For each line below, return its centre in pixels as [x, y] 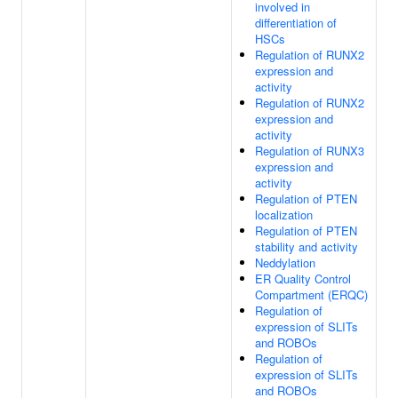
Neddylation [285, 263]
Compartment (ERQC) [311, 295]
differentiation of [296, 23]
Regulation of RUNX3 [310, 151]
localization [284, 215]
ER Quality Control [303, 279]
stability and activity [306, 247]
